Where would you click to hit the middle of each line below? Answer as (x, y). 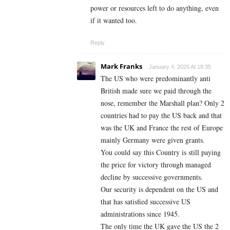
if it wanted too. (114, 21)
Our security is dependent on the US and (159, 189)
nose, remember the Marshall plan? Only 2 (162, 103)
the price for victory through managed (156, 165)
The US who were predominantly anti (156, 79)
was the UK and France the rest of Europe (162, 128)
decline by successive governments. (152, 177)
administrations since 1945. (140, 214)
